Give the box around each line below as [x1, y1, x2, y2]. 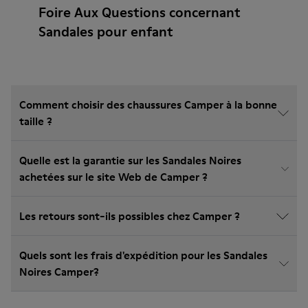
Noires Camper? [19, 264, 99, 279]
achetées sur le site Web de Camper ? [19, 169, 208, 184]
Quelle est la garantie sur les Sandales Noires [19, 153, 241, 168]
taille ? [19, 113, 52, 129]
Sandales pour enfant [38, 22, 173, 41]
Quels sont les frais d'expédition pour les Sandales [19, 247, 267, 263]
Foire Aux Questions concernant [38, 3, 241, 22]
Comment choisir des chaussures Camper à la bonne [19, 97, 277, 112]
